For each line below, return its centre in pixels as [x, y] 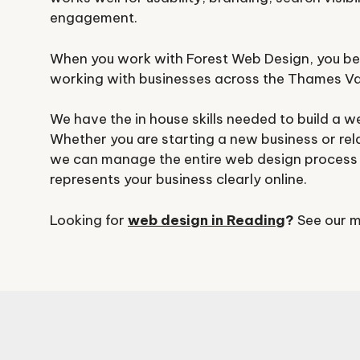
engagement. [94, 18]
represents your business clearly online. [178, 180]
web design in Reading [207, 220]
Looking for [89, 220]
